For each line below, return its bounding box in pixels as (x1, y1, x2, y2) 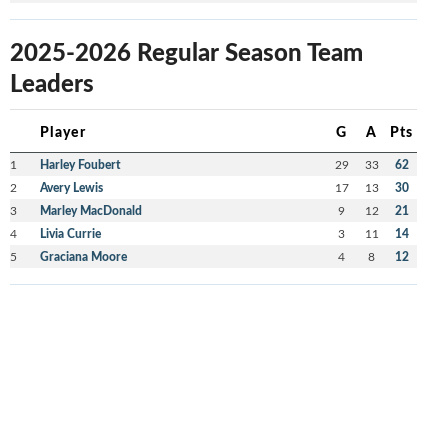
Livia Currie (39, 224, 101, 242)
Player (39, 120, 86, 141)
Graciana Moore (39, 247, 127, 265)
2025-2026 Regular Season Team (9, 33, 363, 68)
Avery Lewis (39, 178, 103, 196)
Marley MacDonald (39, 201, 142, 219)
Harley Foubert (39, 155, 121, 173)
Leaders (9, 64, 94, 99)
